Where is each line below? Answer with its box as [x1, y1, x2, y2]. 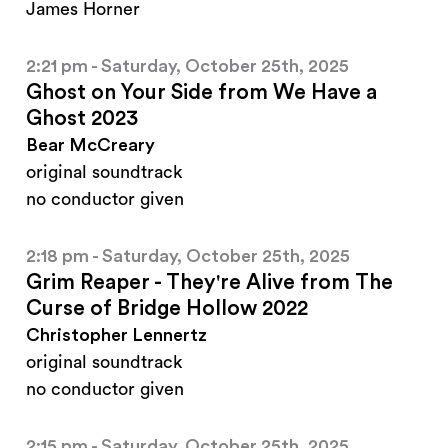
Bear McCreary [26, 136, 155, 155]
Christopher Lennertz [26, 326, 207, 345]
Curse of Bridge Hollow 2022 [26, 298, 308, 320]
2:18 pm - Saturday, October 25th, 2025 [26, 247, 350, 266]
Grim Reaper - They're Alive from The [26, 272, 393, 294]
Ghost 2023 [26, 108, 138, 130]
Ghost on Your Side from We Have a [26, 82, 377, 104]
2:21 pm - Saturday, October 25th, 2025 [26, 57, 349, 76]
